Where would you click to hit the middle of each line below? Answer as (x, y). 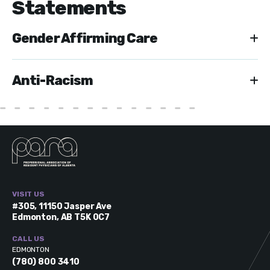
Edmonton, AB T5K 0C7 (61, 217)
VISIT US (28, 194)
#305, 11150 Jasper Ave (62, 206)
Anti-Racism (53, 80)
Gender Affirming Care (85, 38)
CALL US (29, 238)
